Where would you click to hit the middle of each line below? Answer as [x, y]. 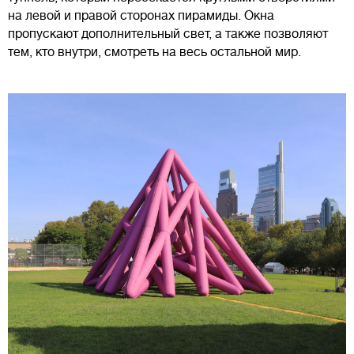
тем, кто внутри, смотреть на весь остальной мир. [156, 52]
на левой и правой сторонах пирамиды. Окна [141, 15]
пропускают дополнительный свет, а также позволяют [168, 34]
